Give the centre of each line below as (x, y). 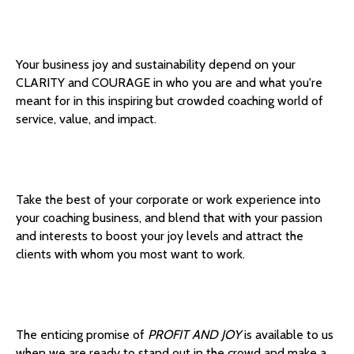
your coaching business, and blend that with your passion (169, 218)
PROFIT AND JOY (196, 335)
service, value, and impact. (86, 119)
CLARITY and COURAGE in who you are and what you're (169, 83)
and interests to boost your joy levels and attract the (160, 236)
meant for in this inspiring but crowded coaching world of (169, 101)
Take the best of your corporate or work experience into (168, 200)
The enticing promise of (82, 335)
